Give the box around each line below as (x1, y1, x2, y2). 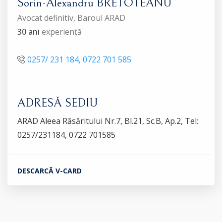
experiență (40, 26, 82, 37)
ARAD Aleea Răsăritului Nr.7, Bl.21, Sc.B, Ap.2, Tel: (17, 115, 198, 126)
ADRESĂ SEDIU (17, 96, 98, 110)
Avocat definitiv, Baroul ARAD (17, 12, 125, 23)
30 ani (17, 26, 40, 37)
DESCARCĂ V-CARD (17, 166, 82, 175)
